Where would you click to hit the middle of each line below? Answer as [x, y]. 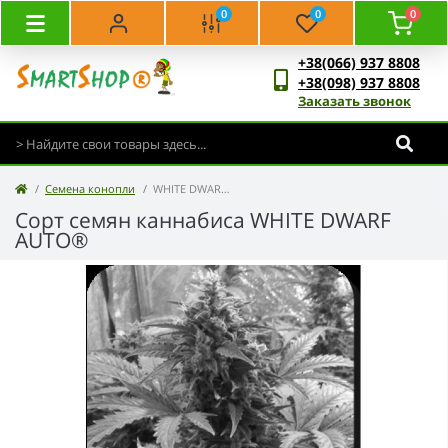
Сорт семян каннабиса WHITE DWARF [203, 220]
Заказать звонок [354, 101]
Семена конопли [90, 188]
